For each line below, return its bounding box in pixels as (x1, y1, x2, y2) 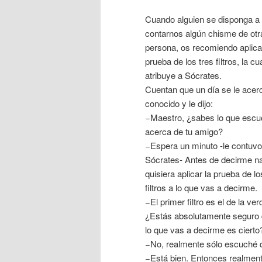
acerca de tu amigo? (145, 125, 223, 138)
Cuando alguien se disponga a (145, 13, 260, 26)
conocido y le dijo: (145, 97, 213, 110)
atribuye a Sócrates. (145, 69, 222, 82)
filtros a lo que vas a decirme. (145, 181, 257, 194)
